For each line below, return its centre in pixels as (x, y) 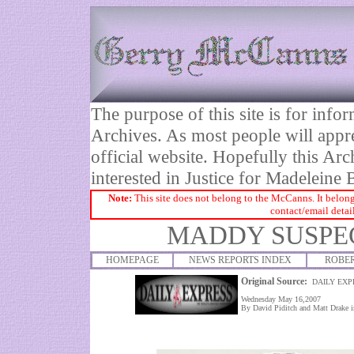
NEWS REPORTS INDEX (240, 260)
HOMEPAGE (132, 260)
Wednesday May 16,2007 (281, 299)
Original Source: (277, 281)
